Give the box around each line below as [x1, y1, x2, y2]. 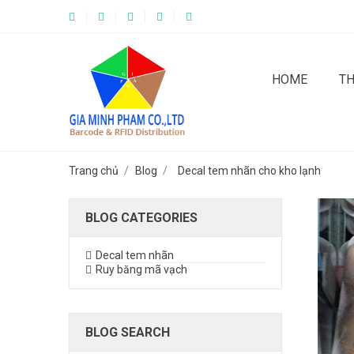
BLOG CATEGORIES [85, 210, 198, 225]
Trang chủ [69, 164, 119, 177]
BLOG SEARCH [85, 325, 170, 340]
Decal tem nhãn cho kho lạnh [177, 164, 321, 177]
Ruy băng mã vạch [96, 263, 187, 276]
